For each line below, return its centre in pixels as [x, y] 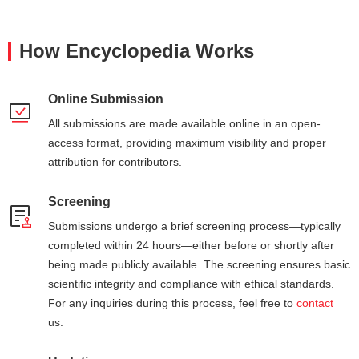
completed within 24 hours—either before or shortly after [191, 245]
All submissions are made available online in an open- [184, 123]
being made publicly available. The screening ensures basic [199, 264]
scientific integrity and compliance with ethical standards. [191, 284]
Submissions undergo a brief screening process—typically [194, 226]
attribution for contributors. [115, 162]
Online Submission [106, 99]
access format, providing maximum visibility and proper [187, 143]
